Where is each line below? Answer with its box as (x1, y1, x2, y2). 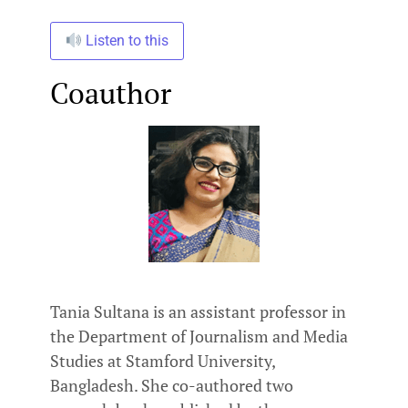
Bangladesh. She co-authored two (50, 374, 293, 397)
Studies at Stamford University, (50, 350, 275, 372)
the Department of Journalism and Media (50, 325, 348, 348)
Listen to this (82, 31, 169, 49)
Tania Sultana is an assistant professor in (50, 301, 346, 323)
